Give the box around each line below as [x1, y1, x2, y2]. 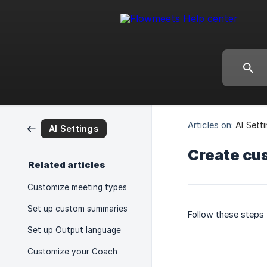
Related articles [28, 160, 105, 170]
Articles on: [188, 120, 234, 131]
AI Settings [49, 123, 98, 133]
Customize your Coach [27, 247, 117, 256]
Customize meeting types [27, 182, 127, 192]
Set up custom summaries [27, 204, 128, 213]
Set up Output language [27, 225, 121, 235]
